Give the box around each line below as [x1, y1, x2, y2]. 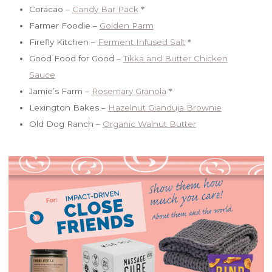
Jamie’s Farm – [29, 86, 92, 96]
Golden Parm [99, 20, 154, 30]
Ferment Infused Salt [97, 36, 185, 47]
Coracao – [29, 4, 72, 14]
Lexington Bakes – [29, 102, 108, 112]
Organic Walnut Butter [102, 118, 196, 129]
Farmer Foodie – [29, 20, 100, 30]
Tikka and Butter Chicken [123, 53, 228, 63]
